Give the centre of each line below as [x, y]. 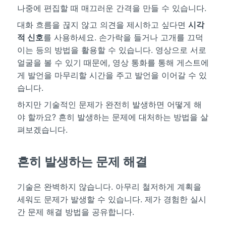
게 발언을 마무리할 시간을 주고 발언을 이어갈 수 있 [112, 75]
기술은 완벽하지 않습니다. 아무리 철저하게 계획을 [109, 187]
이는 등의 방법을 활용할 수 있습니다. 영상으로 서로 [111, 50]
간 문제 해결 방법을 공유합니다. [75, 212]
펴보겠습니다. [42, 129]
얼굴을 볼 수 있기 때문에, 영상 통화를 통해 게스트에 [113, 62]
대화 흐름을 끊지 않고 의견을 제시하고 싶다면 [102, 24]
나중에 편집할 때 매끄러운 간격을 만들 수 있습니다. [111, 8]
